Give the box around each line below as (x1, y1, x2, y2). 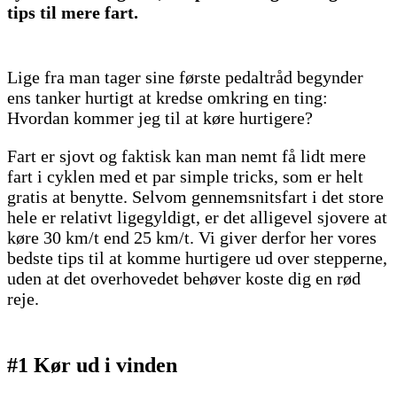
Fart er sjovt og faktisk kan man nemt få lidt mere (7, 146, 366, 167)
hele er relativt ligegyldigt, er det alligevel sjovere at (7, 207, 387, 228)
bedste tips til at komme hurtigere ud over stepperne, (7, 248, 387, 269)
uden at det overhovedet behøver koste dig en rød (7, 269, 361, 289)
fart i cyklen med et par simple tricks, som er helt (7, 167, 363, 187)
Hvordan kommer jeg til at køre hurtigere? (7, 108, 313, 128)
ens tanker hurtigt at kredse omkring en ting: (7, 88, 328, 108)
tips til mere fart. (7, 3, 138, 23)
